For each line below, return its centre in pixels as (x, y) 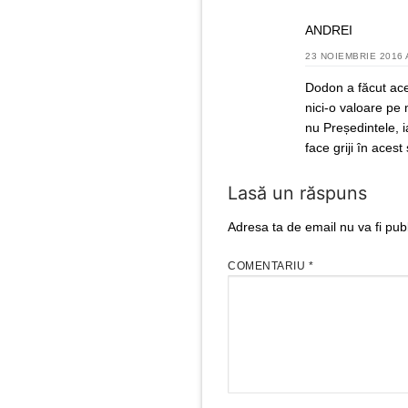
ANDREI (329, 31)
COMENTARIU (268, 266)
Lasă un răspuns (297, 193)
